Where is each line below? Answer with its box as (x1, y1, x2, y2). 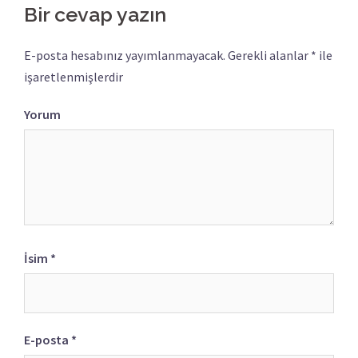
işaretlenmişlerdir (24, 68, 123, 85)
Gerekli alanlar (225, 46, 311, 63)
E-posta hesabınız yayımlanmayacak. (24, 46, 225, 63)
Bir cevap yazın (24, 2, 166, 26)
